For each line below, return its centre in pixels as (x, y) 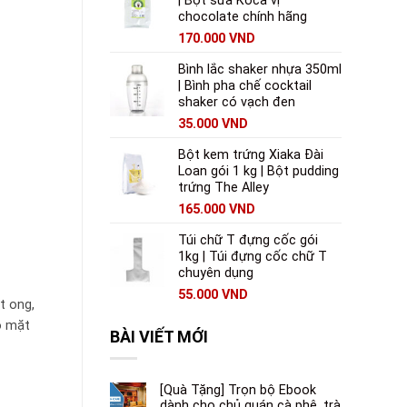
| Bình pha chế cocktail (245, 86)
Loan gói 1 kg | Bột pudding (258, 172)
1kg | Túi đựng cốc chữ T (253, 257)
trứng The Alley (223, 188)
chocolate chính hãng (243, 17)
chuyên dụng (216, 273)
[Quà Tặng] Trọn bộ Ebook (238, 390)
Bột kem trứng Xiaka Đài (251, 155)
